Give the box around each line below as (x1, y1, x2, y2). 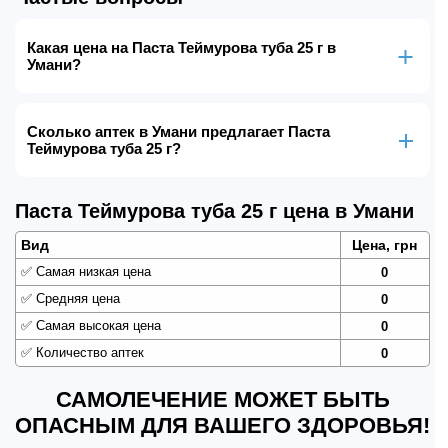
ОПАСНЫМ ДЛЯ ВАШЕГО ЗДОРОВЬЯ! (15, 413, 430, 438)
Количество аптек (32, 345, 144, 360)
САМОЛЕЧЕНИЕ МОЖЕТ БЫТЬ (55, 387, 390, 412)
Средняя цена (32, 291, 120, 306)
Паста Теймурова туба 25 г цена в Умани (15, 200, 414, 222)
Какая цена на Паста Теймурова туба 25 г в (27, 39, 336, 56)
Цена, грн (352, 237, 418, 253)
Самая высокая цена (32, 318, 161, 333)
